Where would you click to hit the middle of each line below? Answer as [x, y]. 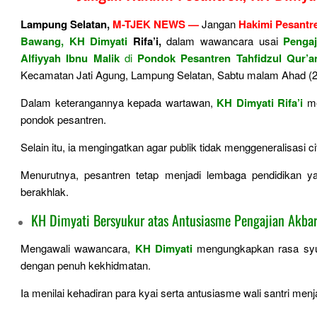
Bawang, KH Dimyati [74, 41]
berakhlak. [45, 191]
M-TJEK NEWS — [155, 24]
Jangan [219, 24]
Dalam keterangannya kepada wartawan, [119, 102]
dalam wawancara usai [222, 41]
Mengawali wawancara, [78, 248]
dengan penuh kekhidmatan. [87, 265]
